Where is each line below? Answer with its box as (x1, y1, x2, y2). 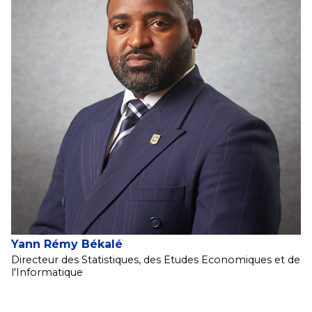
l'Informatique (11, 266, 83, 279)
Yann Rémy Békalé (11, 237, 123, 251)
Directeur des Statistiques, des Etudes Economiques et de (11, 253, 300, 267)
